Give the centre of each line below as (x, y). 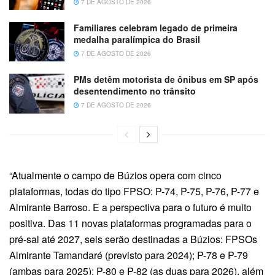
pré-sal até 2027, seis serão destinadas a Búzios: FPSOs (133, 239)
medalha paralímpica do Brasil (137, 39)
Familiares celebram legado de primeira (156, 27)
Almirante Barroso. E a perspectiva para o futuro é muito (130, 207)
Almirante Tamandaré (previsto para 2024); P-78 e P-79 (129, 255)
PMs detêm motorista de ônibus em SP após (166, 79)
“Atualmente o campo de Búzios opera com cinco (115, 175)
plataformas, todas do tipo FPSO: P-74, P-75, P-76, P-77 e (134, 191)
